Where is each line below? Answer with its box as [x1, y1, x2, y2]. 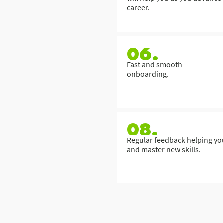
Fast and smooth [126, 59, 182, 69]
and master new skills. [126, 144, 201, 154]
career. [126, 2, 150, 12]
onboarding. [126, 69, 169, 79]
